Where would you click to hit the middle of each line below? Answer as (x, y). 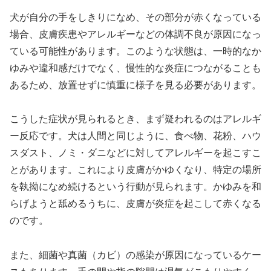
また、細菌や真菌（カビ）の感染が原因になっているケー (135, 255)
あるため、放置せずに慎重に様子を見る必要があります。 (135, 85)
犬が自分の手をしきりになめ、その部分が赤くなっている (135, 17)
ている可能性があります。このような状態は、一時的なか (135, 51)
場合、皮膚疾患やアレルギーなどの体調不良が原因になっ (135, 34)
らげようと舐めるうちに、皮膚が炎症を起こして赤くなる (135, 204)
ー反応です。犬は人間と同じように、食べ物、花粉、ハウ (135, 136)
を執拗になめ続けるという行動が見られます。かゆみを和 (135, 187)
